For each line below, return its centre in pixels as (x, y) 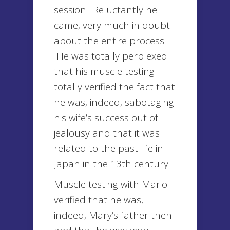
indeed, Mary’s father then (113, 215)
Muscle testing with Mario (111, 184)
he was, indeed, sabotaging (114, 102)
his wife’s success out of (106, 118)
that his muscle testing (104, 71)
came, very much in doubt (112, 25)
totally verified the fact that (114, 87)
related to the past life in (109, 148)
